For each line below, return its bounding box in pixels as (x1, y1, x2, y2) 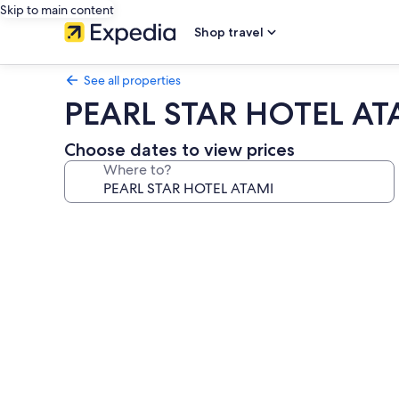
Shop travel (194, 24, 264, 40)
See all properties (84, 72, 181, 88)
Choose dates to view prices (64, 139, 295, 160)
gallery (63, 235, 135, 261)
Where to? (103, 160, 171, 179)
